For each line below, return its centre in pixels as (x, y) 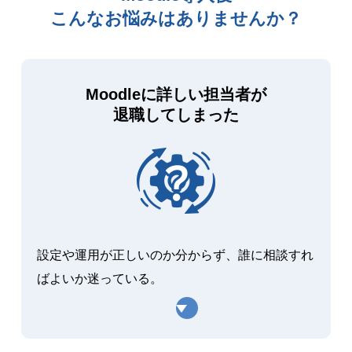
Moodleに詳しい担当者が (176, 94)
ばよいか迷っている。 (99, 278)
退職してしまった (176, 114)
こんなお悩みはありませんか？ (176, 18)
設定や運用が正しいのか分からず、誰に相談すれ (175, 255)
